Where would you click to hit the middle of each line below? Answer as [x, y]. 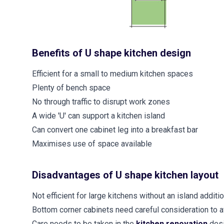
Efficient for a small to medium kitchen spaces [112, 73]
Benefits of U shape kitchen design [111, 53]
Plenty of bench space [71, 87]
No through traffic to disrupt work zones [101, 101]
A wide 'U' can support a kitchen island [98, 115]
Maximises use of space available [92, 143]
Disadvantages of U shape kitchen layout [125, 175]
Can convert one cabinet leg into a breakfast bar [115, 129]
